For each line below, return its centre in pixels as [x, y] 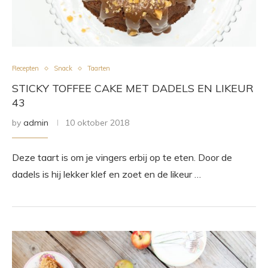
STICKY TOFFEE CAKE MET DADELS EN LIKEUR [133, 88]
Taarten [99, 68]
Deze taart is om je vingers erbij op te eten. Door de [122, 157]
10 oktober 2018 [97, 123]
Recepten [25, 68]
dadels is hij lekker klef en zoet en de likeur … [106, 174]
